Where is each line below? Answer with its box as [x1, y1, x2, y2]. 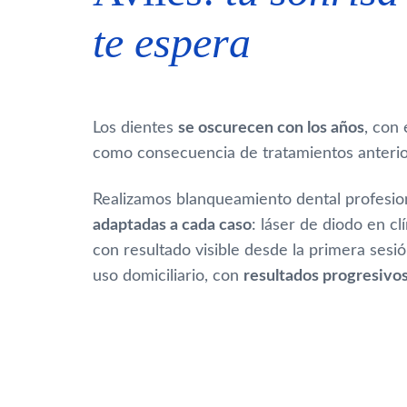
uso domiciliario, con [93, 268, 243, 285]
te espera [93, 18, 251, 67]
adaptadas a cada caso [93, 217, 252, 234]
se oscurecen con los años [178, 120, 364, 137]
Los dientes [93, 120, 178, 137]
